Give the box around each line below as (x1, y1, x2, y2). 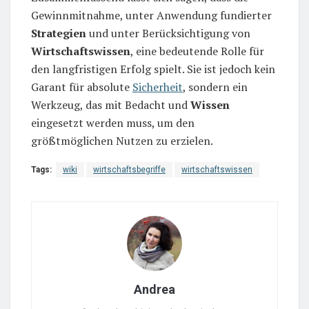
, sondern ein (183, 79, 248, 94)
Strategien (31, 25, 86, 41)
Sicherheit (132, 79, 183, 94)
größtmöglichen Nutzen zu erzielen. (31, 132, 213, 148)
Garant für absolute (31, 79, 132, 94)
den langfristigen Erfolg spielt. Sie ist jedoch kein (31, 61, 275, 77)
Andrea (134, 281, 175, 297)
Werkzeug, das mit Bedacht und (31, 97, 190, 112)
